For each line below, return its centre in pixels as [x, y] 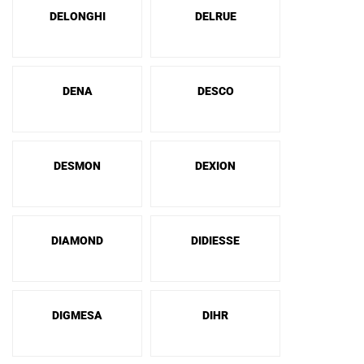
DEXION [215, 166]
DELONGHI [77, 16]
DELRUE [215, 16]
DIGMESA [77, 315]
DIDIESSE [215, 240]
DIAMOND [77, 240]
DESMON [77, 166]
